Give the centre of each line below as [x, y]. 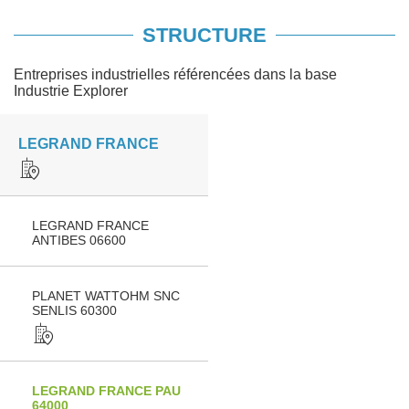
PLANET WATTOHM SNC [106, 296]
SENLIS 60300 [74, 310]
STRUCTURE [204, 35]
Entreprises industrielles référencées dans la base [175, 74]
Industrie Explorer [71, 91]
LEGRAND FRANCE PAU [106, 391]
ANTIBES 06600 [79, 240]
